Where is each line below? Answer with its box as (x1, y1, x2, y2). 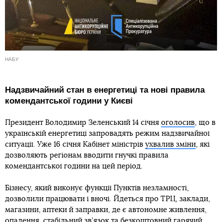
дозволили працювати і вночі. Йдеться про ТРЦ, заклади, (5, 195, 210, 203)
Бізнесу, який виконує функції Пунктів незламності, (5, 184, 189, 192)
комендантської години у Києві (5, 96, 133, 106)
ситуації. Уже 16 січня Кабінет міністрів (5, 141, 145, 149)
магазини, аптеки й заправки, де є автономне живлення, (5, 206, 207, 214)
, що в (195, 119, 216, 127)
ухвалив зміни (145, 141, 196, 149)
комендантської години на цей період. (5, 163, 143, 170)
